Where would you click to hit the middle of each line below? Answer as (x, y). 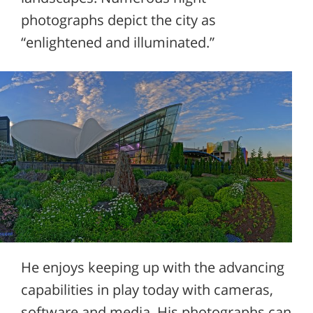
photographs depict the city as (118, 20)
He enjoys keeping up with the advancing (153, 267)
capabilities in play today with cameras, (147, 290)
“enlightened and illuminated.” (118, 42)
